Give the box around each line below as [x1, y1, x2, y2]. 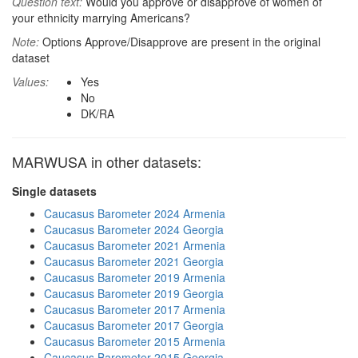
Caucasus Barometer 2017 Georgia [44, 317, 224, 333]
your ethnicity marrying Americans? [12, 10, 190, 26]
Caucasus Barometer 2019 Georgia [44, 285, 224, 301]
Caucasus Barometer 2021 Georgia [44, 253, 224, 269]
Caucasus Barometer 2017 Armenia [44, 301, 225, 317]
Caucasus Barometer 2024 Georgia [44, 221, 224, 237]
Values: [12, 74, 49, 89]
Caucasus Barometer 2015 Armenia [44, 333, 225, 349]
